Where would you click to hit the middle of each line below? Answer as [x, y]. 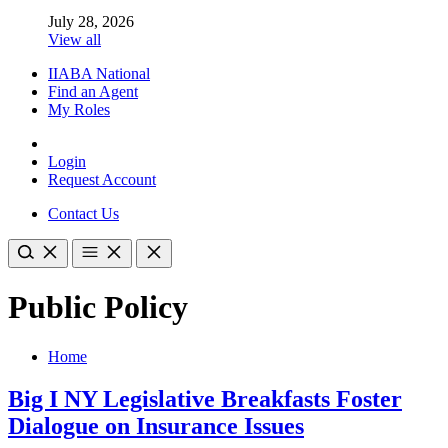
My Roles [79, 109]
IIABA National [99, 73]
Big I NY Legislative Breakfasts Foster [205, 398]
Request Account [102, 179]
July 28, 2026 [91, 21]
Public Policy [98, 307]
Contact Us [83, 213]
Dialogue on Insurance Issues [156, 425]
